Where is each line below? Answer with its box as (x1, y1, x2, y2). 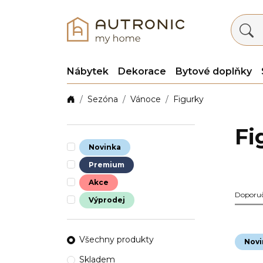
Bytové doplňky (176, 66, 252, 77)
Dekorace (118, 66, 166, 77)
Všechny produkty (79, 234, 154, 245)
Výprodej (89, 195, 125, 204)
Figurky (173, 94, 204, 104)
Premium (89, 160, 124, 169)
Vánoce (130, 94, 161, 104)
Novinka (89, 143, 121, 151)
